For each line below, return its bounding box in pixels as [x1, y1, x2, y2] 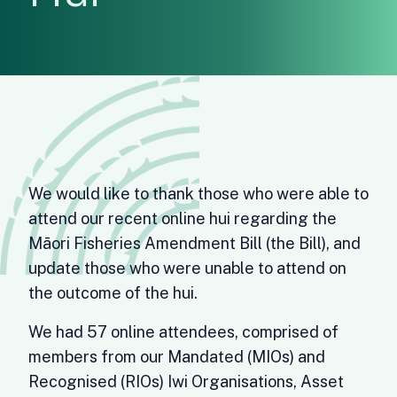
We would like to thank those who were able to [28, 184, 369, 203]
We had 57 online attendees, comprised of [28, 323, 339, 341]
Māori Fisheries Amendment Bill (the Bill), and [28, 234, 361, 253]
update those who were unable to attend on [28, 259, 346, 277]
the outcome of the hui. [28, 284, 198, 302]
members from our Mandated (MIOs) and [28, 347, 325, 366]
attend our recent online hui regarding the [28, 209, 337, 228]
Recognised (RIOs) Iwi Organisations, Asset [28, 372, 344, 391]
